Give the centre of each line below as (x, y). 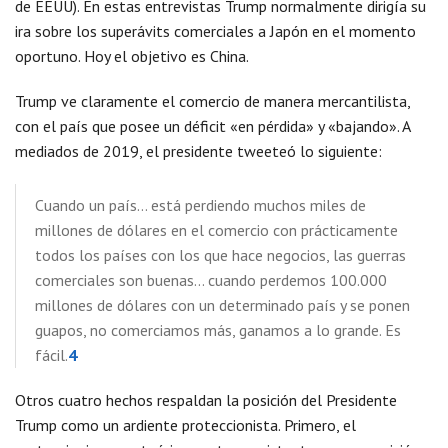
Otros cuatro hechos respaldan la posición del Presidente (206, 400)
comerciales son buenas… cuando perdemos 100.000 (211, 280)
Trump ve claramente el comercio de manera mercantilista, (212, 101)
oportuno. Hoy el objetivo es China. (132, 56)
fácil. (51, 355)
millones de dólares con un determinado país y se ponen (222, 305)
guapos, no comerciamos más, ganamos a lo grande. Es (218, 330)
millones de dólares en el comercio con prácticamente (216, 230)
